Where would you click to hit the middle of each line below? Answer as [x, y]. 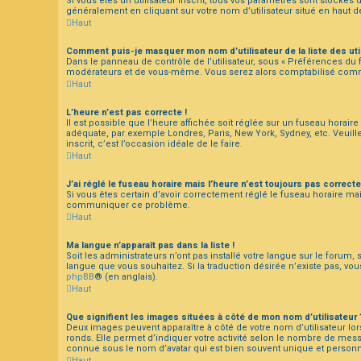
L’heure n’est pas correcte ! [127, 112]
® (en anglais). [126, 276]
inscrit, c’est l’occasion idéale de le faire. [154, 143]
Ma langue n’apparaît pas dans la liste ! [150, 245]
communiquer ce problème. [128, 205]
